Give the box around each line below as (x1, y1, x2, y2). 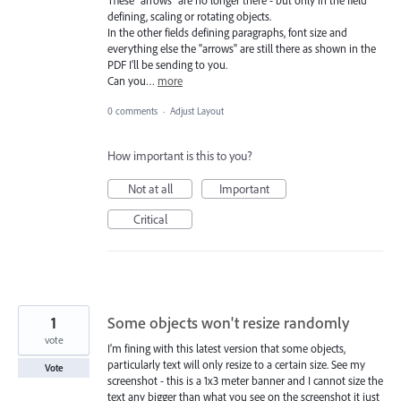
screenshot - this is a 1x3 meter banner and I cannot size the (107, 373, 383, 388)
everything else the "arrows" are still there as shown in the (107, 41, 376, 56)
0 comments (107, 105, 158, 118)
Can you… (107, 73, 158, 89)
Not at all (127, 181, 173, 198)
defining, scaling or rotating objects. (107, 9, 271, 24)
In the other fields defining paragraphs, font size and (107, 25, 347, 40)
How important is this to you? (107, 148, 252, 165)
